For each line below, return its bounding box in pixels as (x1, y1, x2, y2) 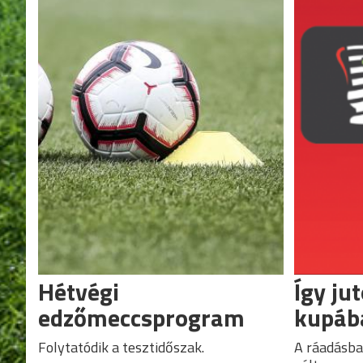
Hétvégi (38, 272, 119, 310)
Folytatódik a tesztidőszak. (38, 335, 204, 358)
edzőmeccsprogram (38, 298, 245, 336)
